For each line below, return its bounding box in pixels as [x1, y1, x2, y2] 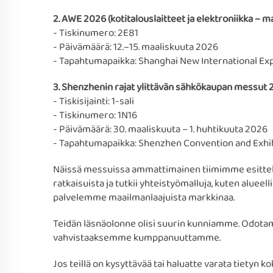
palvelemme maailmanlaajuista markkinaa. [53, 190, 235, 206]
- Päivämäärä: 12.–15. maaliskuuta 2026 [53, 39, 218, 55]
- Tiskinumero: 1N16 [53, 107, 137, 124]
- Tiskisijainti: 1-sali [53, 93, 134, 110]
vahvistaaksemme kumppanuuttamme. [53, 230, 221, 246]
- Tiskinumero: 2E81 [53, 25, 138, 41]
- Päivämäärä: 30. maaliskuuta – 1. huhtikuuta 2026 [53, 121, 268, 138]
